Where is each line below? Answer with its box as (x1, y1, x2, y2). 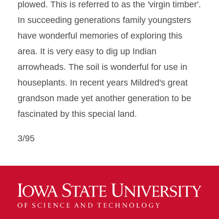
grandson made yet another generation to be (18, 93, 191, 103)
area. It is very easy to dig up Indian (18, 46, 156, 56)
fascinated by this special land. (18, 109, 137, 119)
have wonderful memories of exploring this (18, 31, 182, 41)
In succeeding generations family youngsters (18, 15, 191, 25)
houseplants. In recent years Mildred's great (18, 78, 188, 88)
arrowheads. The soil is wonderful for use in (18, 62, 187, 72)
